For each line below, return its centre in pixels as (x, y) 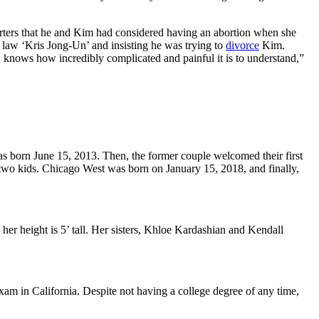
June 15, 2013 (65, 155)
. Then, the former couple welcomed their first (200, 155)
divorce (242, 45)
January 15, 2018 (205, 168)
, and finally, (271, 168)
